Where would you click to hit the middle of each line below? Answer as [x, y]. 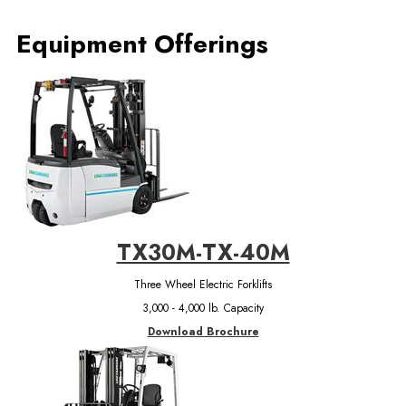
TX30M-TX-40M [203, 252]
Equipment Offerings [142, 43]
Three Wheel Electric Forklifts [203, 284]
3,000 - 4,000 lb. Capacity [203, 308]
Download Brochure [203, 331]
